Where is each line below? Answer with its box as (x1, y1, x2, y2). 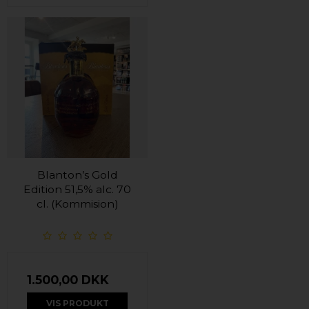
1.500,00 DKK (27, 272, 109, 287)
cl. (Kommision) (36, 197, 119, 210)
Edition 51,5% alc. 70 (23, 182, 131, 196)
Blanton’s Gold (37, 168, 118, 181)
